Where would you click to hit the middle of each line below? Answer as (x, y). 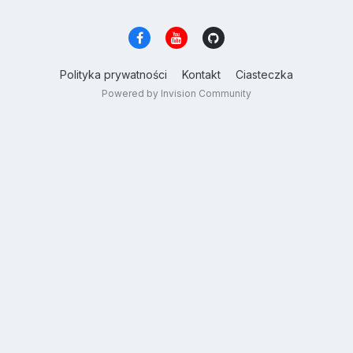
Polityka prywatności (113, 75)
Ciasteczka (264, 75)
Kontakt (201, 75)
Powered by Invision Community (176, 94)
